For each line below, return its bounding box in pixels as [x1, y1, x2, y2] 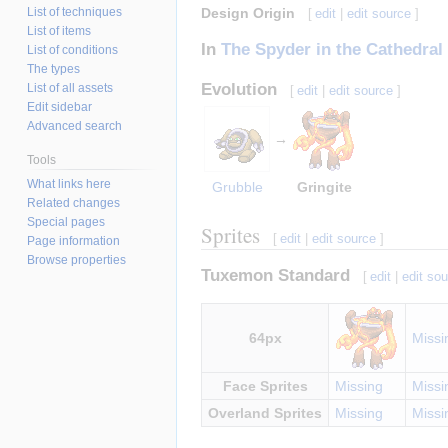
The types [27, 61, 81, 76]
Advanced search [27, 118, 123, 133]
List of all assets [27, 80, 114, 95]
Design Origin [201, 4, 295, 21]
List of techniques [27, 4, 123, 19]
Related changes [27, 195, 121, 210]
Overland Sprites [208, 405, 322, 422]
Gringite [296, 178, 352, 195]
